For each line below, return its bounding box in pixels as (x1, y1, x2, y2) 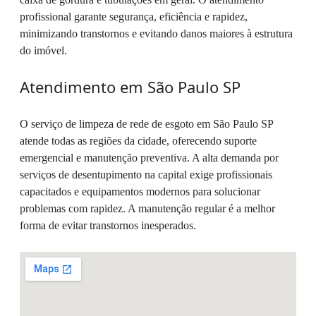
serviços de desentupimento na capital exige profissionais (20, 169, 272, 181)
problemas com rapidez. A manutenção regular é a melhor (20, 202, 275, 215)
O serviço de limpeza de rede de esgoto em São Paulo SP (20, 118, 273, 130)
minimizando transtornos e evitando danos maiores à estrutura (20, 28, 293, 40)
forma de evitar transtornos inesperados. (20, 219, 196, 232)
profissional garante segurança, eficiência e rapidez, (20, 11, 248, 23)
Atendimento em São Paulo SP (20, 76, 241, 98)
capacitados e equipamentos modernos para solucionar (20, 186, 260, 198)
